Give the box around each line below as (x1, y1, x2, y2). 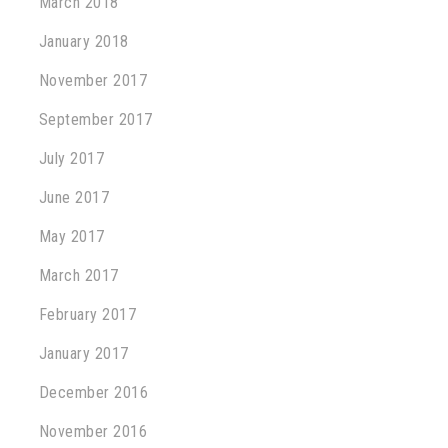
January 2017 (38, 344, 129, 363)
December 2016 (38, 383, 149, 402)
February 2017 (38, 305, 137, 324)
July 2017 (38, 149, 105, 168)
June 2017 (38, 188, 110, 207)
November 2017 (38, 71, 148, 90)
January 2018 (38, 32, 129, 51)
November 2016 (38, 422, 148, 441)
